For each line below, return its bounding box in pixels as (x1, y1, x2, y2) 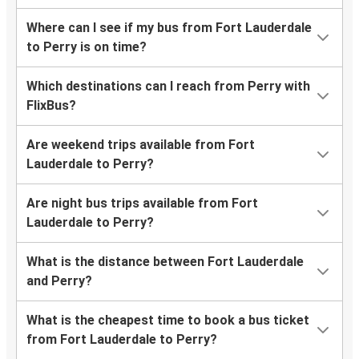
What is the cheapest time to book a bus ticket (26, 313, 309, 329)
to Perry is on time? (26, 39, 147, 55)
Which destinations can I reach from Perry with (26, 79, 310, 95)
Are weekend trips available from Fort (26, 137, 255, 153)
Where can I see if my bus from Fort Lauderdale (26, 20, 312, 36)
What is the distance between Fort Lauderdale (26, 254, 304, 270)
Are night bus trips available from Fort (26, 196, 258, 212)
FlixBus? (26, 98, 76, 114)
